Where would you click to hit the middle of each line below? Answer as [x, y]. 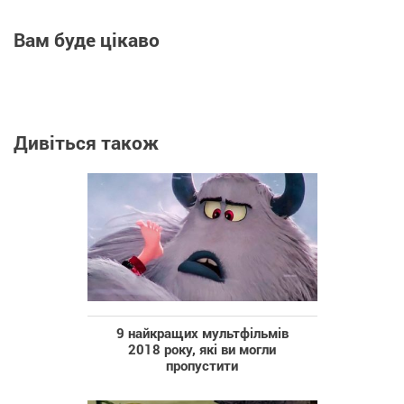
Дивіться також [86, 142]
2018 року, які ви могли [202, 349]
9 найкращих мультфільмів [202, 332]
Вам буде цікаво [87, 39]
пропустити [202, 365]
